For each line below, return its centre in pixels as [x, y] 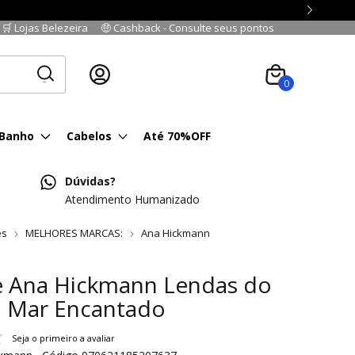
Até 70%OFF [177, 136]
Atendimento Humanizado [133, 199]
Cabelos [89, 136]
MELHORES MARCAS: [74, 233]
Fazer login [220, 74]
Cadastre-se [146, 74]
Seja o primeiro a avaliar [63, 338]
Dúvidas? [91, 181]
